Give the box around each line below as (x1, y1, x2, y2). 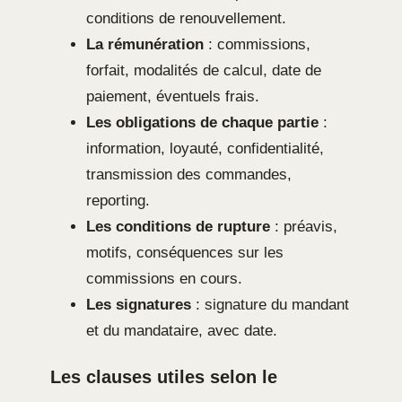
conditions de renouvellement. (86, 10, 286, 28)
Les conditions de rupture (86, 218, 270, 236)
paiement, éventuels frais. (86, 88, 259, 106)
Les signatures (86, 296, 191, 314)
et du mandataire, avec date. (86, 322, 277, 340)
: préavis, (270, 218, 337, 236)
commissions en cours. (86, 270, 242, 288)
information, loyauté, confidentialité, (86, 140, 324, 158)
